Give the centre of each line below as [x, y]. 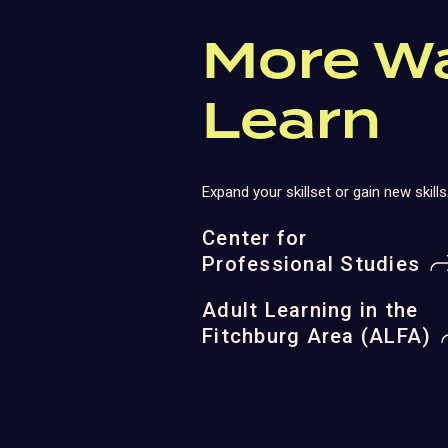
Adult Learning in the [310, 310]
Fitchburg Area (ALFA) [317, 336]
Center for [255, 237]
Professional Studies [311, 263]
